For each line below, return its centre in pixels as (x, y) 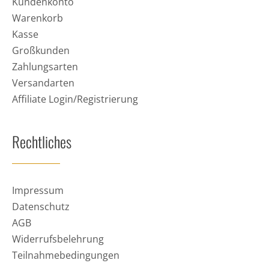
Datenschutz (41, 206)
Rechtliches (41, 141)
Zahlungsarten (45, 66)
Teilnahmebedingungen (65, 255)
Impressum (38, 190)
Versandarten (43, 83)
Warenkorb (37, 18)
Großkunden (41, 50)
